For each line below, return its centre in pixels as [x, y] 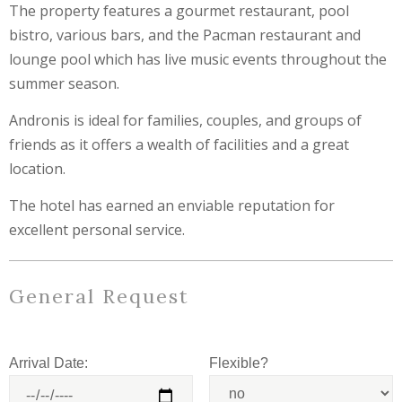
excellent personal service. [97, 230]
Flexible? [238, 363]
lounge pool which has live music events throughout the [198, 60]
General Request [99, 297]
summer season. [64, 84]
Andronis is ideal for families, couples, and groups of [185, 121]
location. [37, 169]
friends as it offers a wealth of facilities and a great [179, 145]
